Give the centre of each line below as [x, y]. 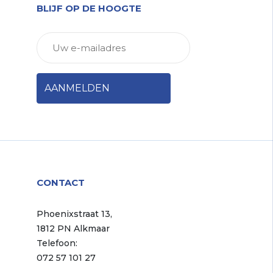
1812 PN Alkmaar [73, 229]
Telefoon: [57, 243]
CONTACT [61, 183]
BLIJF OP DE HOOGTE [89, 8]
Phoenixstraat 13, [74, 214]
